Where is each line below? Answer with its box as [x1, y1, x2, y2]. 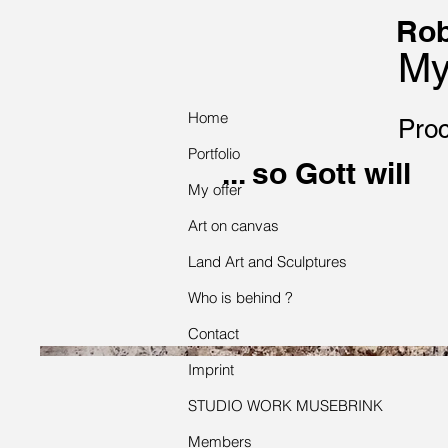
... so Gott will [222, 155, 411, 191]
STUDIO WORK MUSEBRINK [188, 396, 383, 415]
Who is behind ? [188, 288, 293, 307]
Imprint [188, 360, 234, 379]
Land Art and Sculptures [188, 252, 347, 271]
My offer [188, 180, 242, 199]
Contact [188, 324, 239, 343]
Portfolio [188, 144, 240, 163]
